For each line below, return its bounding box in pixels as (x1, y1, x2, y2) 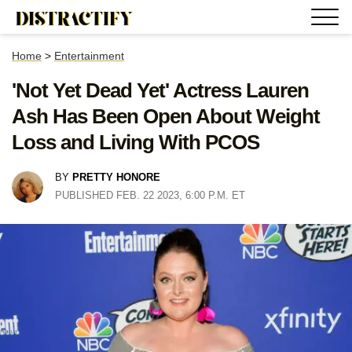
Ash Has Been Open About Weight (12, 104, 320, 128)
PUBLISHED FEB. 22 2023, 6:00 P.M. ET (55, 189, 245, 201)
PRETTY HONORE (72, 171, 160, 183)
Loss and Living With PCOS (12, 130, 259, 154)
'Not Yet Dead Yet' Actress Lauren (12, 79, 309, 102)
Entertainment (54, 49, 124, 62)
